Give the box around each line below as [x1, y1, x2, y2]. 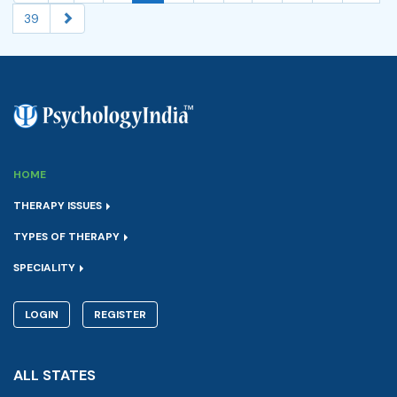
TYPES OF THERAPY [13, 229, 122, 244]
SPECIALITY [13, 260, 78, 275]
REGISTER [94, 307, 146, 322]
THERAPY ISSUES [13, 198, 105, 213]
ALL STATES [13, 365, 96, 385]
